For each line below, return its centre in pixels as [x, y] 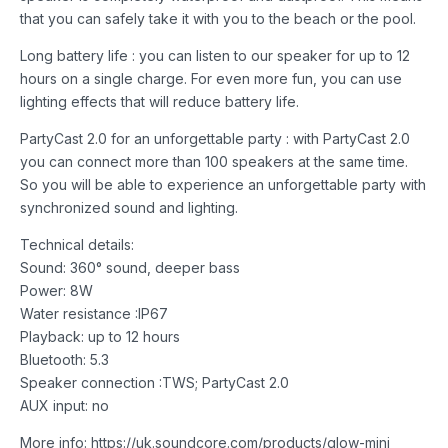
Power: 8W [56, 290]
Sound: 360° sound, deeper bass [130, 267]
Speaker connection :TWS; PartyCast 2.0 [154, 382]
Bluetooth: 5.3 [64, 359]
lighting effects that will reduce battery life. [159, 101]
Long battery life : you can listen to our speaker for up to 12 [215, 55]
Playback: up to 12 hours [100, 336]
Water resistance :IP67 [94, 313]
